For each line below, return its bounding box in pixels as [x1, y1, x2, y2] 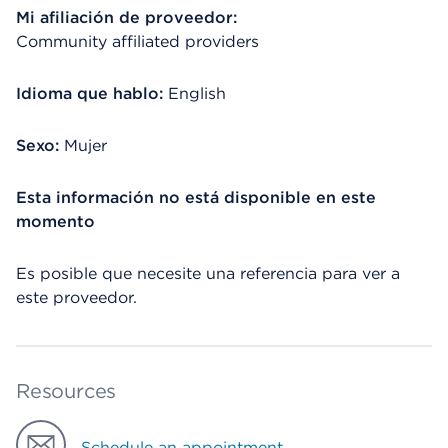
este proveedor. [16, 288, 137, 307]
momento [16, 212, 95, 231]
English [168, 84, 226, 103]
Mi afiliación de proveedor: [16, 8, 237, 27]
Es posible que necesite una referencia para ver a [16, 264, 400, 283]
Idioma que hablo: [16, 84, 163, 103]
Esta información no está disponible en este [16, 188, 376, 207]
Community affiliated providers [16, 32, 259, 51]
